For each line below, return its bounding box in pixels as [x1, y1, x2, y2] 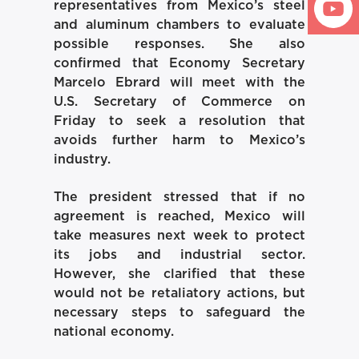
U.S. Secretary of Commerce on [54, 95, 305, 109]
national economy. [54, 325, 175, 338]
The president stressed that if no [54, 190, 305, 204]
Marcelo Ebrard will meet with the [54, 76, 305, 90]
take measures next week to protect [54, 228, 305, 242]
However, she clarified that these [54, 267, 305, 280]
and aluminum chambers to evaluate [54, 18, 305, 32]
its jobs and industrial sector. [54, 248, 305, 261]
